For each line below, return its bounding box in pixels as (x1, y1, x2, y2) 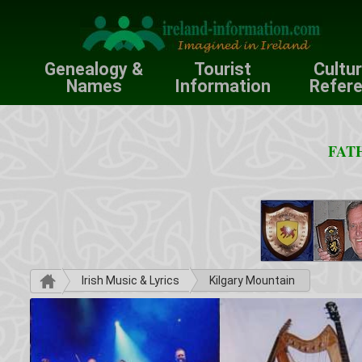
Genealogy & (44, 59, 144, 79)
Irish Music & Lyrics (82, 274, 179, 287)
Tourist (193, 59, 251, 79)
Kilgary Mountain (209, 274, 295, 287)
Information (174, 76, 271, 96)
